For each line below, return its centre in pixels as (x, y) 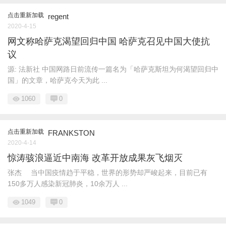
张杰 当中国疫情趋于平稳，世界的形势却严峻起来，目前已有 (107, 172)
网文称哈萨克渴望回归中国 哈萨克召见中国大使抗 (109, 41)
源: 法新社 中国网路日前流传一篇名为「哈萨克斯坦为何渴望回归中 (113, 69)
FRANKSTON (71, 133)
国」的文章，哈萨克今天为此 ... (58, 80)
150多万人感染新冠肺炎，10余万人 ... (68, 183)
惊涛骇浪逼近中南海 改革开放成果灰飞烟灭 (95, 158)
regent (58, 16)
